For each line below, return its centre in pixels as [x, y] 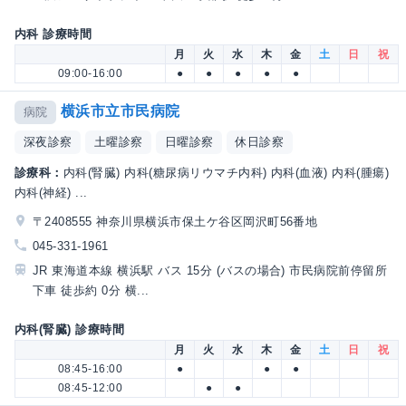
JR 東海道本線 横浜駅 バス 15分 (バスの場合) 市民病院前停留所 [210, 270]
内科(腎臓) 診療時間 [70, 330]
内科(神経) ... [51, 192]
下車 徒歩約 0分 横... [91, 290]
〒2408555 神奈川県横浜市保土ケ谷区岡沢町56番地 [175, 221]
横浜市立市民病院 [120, 111]
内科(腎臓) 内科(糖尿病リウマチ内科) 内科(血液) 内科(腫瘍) [226, 172]
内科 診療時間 [53, 34]
